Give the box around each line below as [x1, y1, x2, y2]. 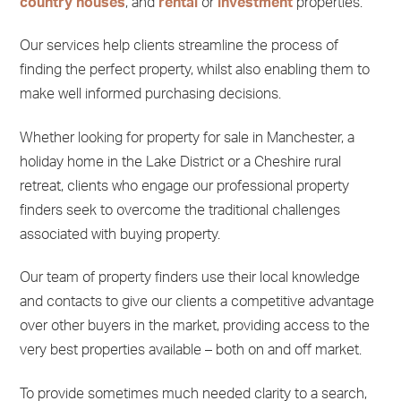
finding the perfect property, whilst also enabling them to [19, 63, 370, 78]
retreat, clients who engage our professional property [19, 178, 349, 193]
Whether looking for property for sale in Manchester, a [19, 130, 354, 145]
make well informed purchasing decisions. [19, 87, 281, 102]
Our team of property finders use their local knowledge [19, 270, 360, 286]
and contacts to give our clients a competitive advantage [19, 294, 374, 310]
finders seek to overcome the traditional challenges [19, 202, 340, 218]
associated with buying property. [19, 226, 220, 242]
